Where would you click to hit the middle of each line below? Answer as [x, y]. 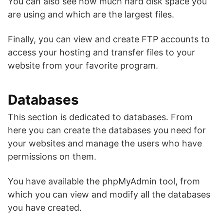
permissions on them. [52, 157]
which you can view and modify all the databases [109, 195]
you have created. [45, 208]
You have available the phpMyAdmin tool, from [104, 182]
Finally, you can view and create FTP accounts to [109, 39]
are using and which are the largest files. [91, 15]
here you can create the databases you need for [107, 130]
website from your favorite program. [83, 66]
